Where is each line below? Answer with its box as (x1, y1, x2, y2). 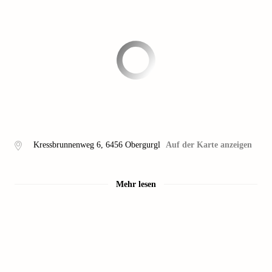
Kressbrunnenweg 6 (33, 140, 101, 149)
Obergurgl (124, 140, 160, 149)
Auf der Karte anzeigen (165, 140, 252, 149)
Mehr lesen (116, 180, 156, 189)
